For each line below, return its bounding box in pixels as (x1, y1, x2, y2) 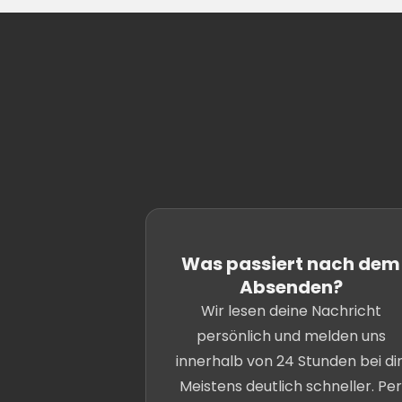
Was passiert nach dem (181, 251, 400, 276)
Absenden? (239, 275, 343, 300)
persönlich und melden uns (196, 326, 386, 346)
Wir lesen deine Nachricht (200, 301, 381, 321)
